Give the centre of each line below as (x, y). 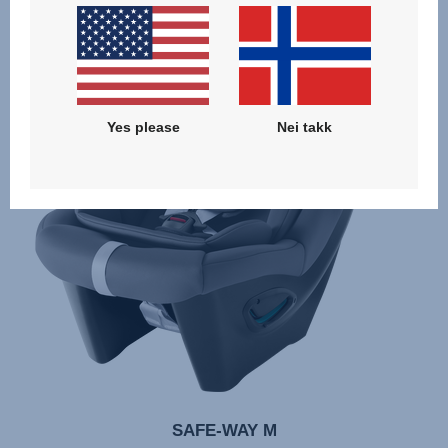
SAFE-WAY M (224, 430)
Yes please (143, 126)
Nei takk (305, 126)
